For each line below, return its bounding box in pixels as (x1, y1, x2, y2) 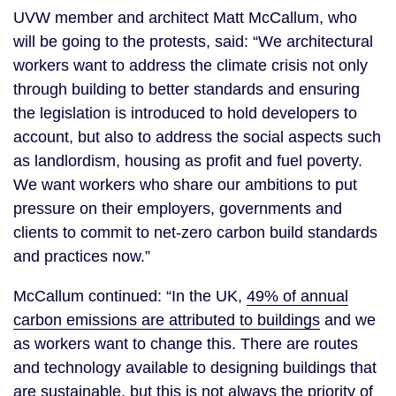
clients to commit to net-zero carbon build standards (13, 223, 377, 241)
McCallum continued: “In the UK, (13, 286, 247, 305)
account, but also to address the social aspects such (13, 127, 381, 146)
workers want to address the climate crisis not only (13, 56, 368, 74)
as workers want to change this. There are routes (13, 334, 358, 353)
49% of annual (247, 286, 348, 305)
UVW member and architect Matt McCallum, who (13, 8, 357, 27)
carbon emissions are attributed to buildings (13, 310, 320, 329)
